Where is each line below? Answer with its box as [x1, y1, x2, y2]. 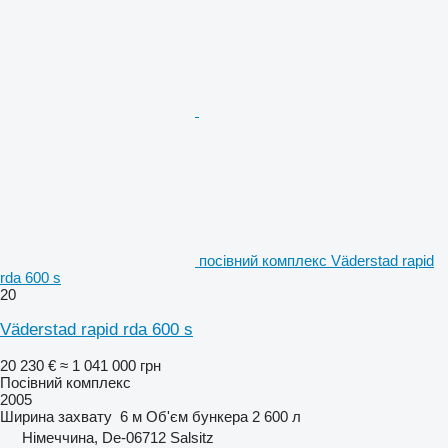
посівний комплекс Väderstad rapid [199, 251, 434, 269]
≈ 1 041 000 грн [60, 356, 161, 374]
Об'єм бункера [146, 407, 248, 425]
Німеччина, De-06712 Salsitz [22, 428, 214, 446]
